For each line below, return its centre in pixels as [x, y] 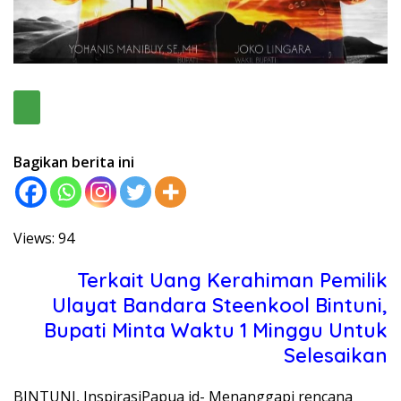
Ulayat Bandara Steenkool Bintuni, [220, 306]
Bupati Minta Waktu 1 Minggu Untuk [216, 331]
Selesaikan [336, 356]
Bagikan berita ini [74, 162]
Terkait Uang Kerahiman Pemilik [232, 281]
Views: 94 [44, 239]
